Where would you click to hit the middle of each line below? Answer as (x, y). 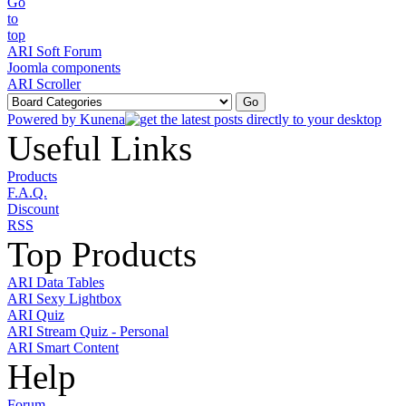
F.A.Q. (27, 193)
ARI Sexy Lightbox (64, 299)
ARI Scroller (44, 84)
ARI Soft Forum (54, 51)
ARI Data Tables (56, 282)
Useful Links (100, 148)
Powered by (43, 119)
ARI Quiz (36, 315)
